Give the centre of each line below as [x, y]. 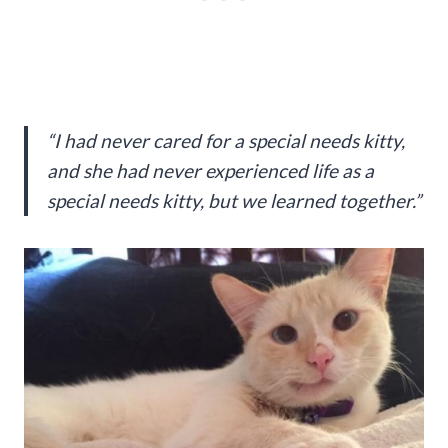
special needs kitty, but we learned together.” [234, 200]
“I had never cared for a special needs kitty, [226, 140]
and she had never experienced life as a [210, 170]
